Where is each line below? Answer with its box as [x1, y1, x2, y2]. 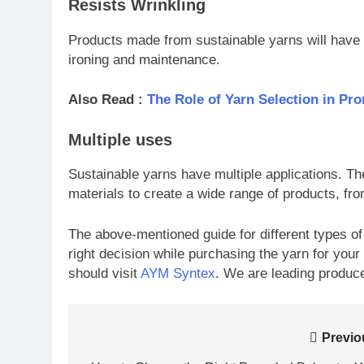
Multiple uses [68, 130, 172, 149]
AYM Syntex [141, 265, 215, 281]
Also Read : [68, 92, 147, 108]
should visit [68, 265, 141, 281]
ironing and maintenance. [68, 51, 220, 67]
